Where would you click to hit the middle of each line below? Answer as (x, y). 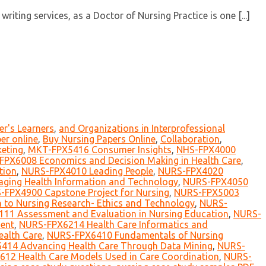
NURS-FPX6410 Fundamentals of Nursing (135, 235)
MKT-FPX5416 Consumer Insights (100, 150)
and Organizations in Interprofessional (142, 129)
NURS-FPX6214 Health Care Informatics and (113, 225)
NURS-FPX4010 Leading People (87, 171)
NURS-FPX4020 (191, 171)
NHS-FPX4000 (206, 150)
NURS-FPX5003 (207, 193)
